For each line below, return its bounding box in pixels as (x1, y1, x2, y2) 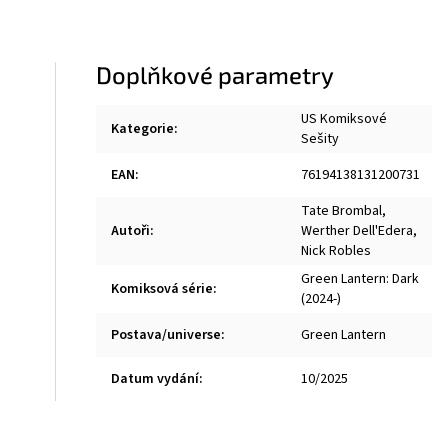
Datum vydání (111, 369, 200, 389)
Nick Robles (301, 241, 372, 261)
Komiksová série (111, 279, 214, 299)
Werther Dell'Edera (301, 221, 414, 241)
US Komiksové (301, 109, 388, 129)
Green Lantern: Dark (301, 269, 420, 289)
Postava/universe (111, 325, 222, 345)
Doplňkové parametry (96, 60, 335, 89)
